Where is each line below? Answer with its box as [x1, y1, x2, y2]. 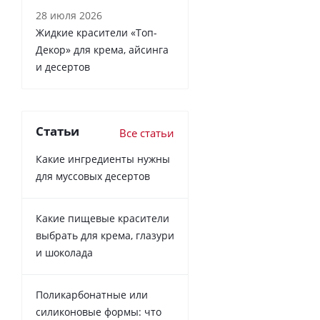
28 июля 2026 [36, 9, 102, 22]
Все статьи [119, 126, 174, 140]
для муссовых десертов [36, 169, 150, 183]
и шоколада [36, 246, 93, 259]
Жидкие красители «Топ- [36, 26, 157, 39]
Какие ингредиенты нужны [36, 152, 170, 166]
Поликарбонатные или [36, 288, 148, 301]
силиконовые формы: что [36, 305, 161, 319]
